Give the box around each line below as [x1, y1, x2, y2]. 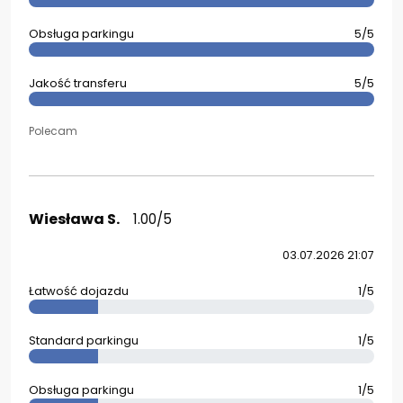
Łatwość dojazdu [29, 282, 129, 300]
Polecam [29, 123, 77, 139]
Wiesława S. [29, 209, 120, 229]
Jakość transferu [29, 75, 127, 92]
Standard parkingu [29, 332, 139, 349]
